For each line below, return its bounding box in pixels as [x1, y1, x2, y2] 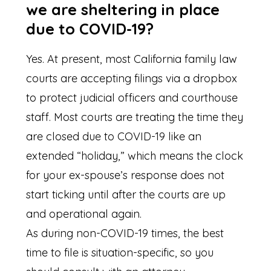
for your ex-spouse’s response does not [26, 168, 225, 183]
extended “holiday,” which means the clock [26, 149, 244, 163]
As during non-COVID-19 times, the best [26, 226, 224, 241]
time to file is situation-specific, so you [26, 246, 214, 260]
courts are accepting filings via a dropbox [26, 71, 238, 86]
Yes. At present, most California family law [26, 52, 238, 67]
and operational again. [26, 207, 145, 221]
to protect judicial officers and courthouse [26, 91, 238, 105]
